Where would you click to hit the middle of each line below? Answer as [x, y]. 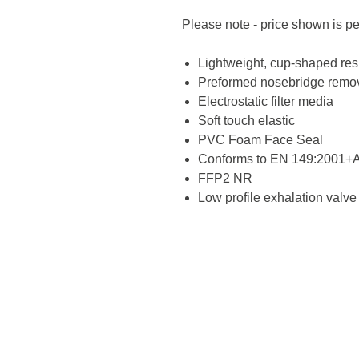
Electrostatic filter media [266, 102]
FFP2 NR [225, 179]
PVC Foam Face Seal [260, 140]
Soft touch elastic [246, 121]
